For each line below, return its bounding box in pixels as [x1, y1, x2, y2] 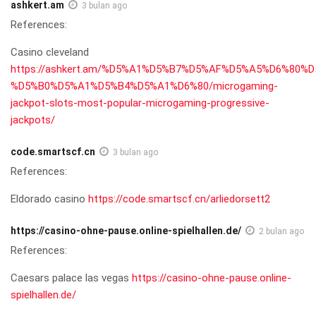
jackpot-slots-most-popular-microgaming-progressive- [11, 96, 269, 109]
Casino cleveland [11, 45, 89, 59]
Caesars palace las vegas [11, 271, 132, 284]
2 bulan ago [259, 226, 304, 236]
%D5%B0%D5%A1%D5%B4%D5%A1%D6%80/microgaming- [11, 79, 278, 92]
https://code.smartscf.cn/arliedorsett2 [88, 192, 270, 205]
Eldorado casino [11, 192, 88, 205]
